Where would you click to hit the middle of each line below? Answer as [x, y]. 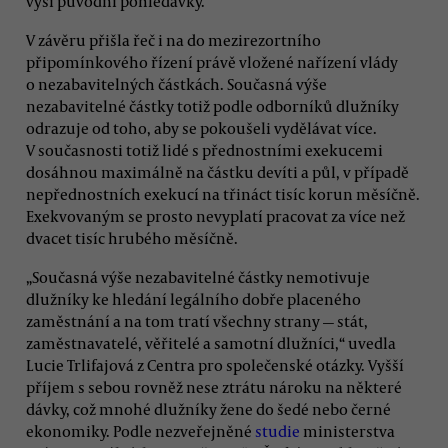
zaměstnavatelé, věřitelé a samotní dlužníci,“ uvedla [211, 343]
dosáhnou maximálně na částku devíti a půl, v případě [217, 171]
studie [277, 431]
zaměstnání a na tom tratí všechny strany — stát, [197, 321]
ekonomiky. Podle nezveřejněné [140, 431]
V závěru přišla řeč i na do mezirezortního [173, 39]
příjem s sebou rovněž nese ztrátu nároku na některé [214, 387]
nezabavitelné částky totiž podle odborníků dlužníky [212, 105]
